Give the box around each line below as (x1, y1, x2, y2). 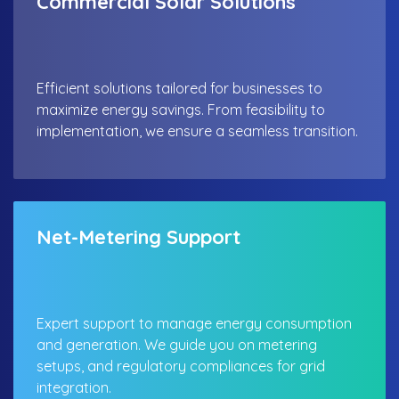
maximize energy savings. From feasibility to (36, 101, 325, 119)
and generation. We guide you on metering (36, 336, 317, 354)
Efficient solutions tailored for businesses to (36, 79, 322, 98)
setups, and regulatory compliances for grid (36, 357, 325, 375)
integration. (36, 379, 111, 396)
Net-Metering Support (36, 224, 240, 248)
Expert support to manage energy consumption (36, 314, 352, 332)
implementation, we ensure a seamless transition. (36, 122, 358, 141)
